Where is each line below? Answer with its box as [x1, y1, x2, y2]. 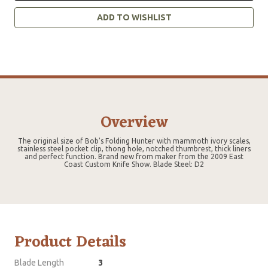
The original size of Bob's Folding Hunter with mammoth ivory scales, [17, 136, 251, 145]
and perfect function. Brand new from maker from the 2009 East [25, 152, 243, 160]
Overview [100, 108, 168, 136]
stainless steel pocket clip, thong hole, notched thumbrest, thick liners [17, 144, 251, 153]
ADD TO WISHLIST [96, 12, 172, 22]
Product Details [14, 228, 126, 256]
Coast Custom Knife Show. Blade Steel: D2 [64, 160, 204, 168]
